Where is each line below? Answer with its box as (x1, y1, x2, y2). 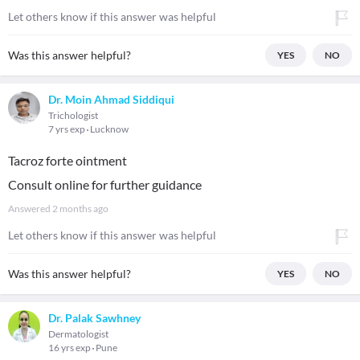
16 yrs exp (48, 342, 92, 354)
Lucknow (90, 123, 129, 135)
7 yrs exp (48, 123, 87, 135)
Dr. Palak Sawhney (48, 311, 141, 325)
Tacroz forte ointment (8, 153, 127, 168)
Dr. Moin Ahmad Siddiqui (48, 92, 174, 106)
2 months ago (52, 202, 108, 215)
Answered (8, 202, 52, 215)
